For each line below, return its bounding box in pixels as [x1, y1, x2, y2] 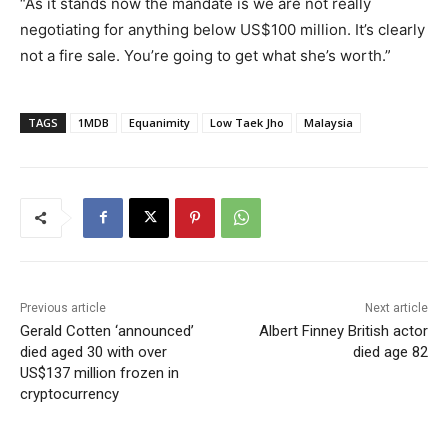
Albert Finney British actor [258, 321, 428, 340]
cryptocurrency [20, 384, 119, 403]
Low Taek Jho [210, 114, 284, 130]
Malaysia [304, 114, 353, 130]
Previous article [20, 300, 106, 315]
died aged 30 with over [20, 342, 167, 361]
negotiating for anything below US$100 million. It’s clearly [20, 19, 425, 39]
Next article [364, 300, 428, 315]
